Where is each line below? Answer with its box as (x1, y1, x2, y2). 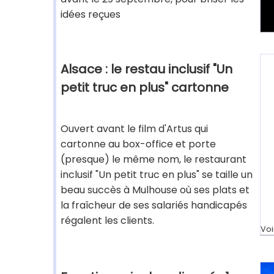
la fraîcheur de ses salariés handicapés (61, 198, 247, 212)
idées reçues (61, 7, 120, 21)
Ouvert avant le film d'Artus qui (61, 122, 208, 136)
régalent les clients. (61, 213, 154, 228)
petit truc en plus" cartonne (61, 79, 229, 96)
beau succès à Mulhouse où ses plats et (61, 183, 250, 197)
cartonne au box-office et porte (61, 137, 216, 151)
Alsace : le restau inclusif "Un (61, 61, 232, 78)
